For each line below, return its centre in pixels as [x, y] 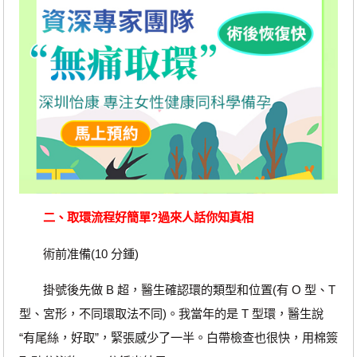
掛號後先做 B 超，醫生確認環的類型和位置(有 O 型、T [177, 289]
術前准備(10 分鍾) [78, 253]
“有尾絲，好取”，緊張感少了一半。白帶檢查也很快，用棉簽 [178, 337]
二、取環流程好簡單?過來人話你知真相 [148, 218]
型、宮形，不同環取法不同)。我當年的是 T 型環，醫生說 [171, 313]
